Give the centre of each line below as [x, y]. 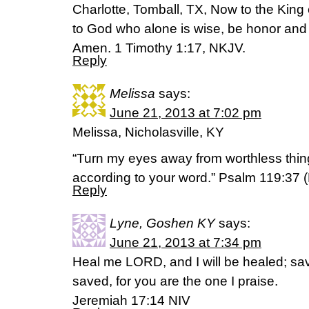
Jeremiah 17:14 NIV [131, 300]
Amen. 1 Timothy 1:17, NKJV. [159, 48]
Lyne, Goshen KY [162, 223]
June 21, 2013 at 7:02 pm [186, 113]
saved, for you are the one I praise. [175, 281]
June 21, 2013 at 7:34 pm [186, 242]
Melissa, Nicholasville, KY [148, 132]
